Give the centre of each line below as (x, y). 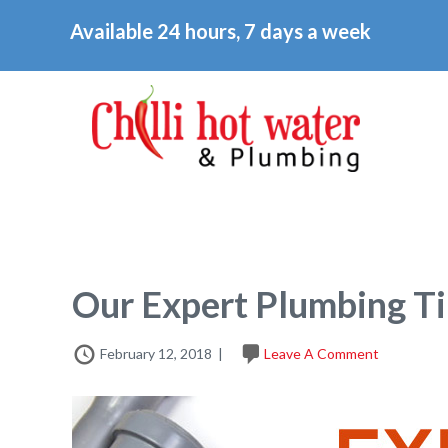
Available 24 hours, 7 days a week (220, 31)
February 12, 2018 (156, 353)
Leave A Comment (321, 353)
